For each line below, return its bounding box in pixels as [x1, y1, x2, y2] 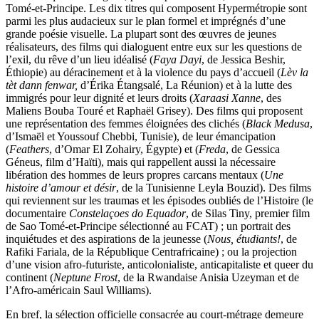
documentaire [6, 206, 69, 219]
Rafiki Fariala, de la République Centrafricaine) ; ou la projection [6, 245, 297, 258]
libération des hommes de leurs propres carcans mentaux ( [6, 168, 264, 181]
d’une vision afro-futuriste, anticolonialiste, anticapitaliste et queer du [6, 258, 313, 271]
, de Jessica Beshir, [202, 53, 286, 66]
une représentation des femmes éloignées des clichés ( [6, 117, 246, 130]
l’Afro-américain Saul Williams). [6, 283, 152, 296]
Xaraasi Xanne [193, 91, 261, 104]
